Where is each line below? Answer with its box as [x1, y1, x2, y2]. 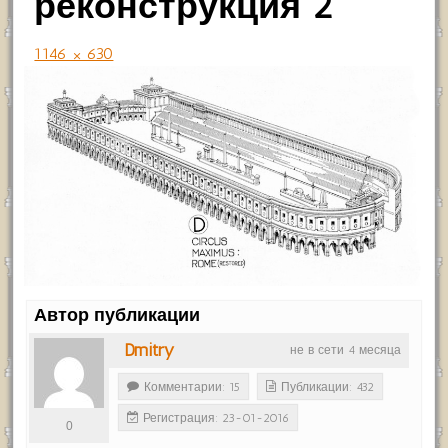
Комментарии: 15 [144, 379, 241, 394]
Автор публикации [34, 303, 201, 326]
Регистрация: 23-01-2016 [143, 410, 290, 425]
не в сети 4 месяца [289, 342, 401, 357]
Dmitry [124, 338, 175, 361]
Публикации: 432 [281, 379, 375, 394]
